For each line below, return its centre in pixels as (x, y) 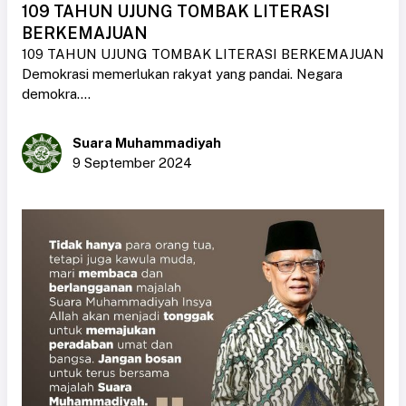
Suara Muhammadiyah (147, 143)
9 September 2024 (132, 163)
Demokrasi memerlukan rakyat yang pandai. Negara (182, 74)
